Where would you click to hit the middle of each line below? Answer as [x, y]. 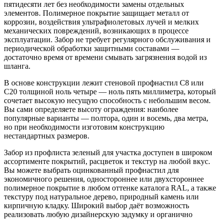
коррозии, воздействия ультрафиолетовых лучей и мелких [101, 22]
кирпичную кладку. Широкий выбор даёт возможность [96, 205]
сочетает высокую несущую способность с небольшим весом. [107, 100]
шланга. [17, 66]
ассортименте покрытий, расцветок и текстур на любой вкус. [107, 161]
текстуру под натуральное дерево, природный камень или [101, 196]
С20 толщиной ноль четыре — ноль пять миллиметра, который [110, 91]
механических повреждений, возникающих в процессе [96, 30]
